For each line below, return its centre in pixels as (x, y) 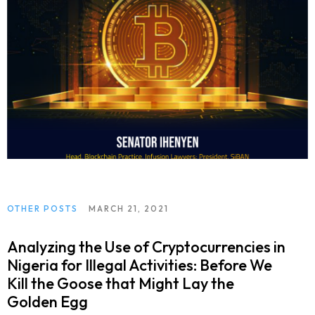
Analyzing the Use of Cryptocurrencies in (146, 247)
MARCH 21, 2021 (129, 209)
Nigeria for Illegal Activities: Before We (140, 265)
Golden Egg (47, 302)
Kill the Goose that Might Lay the (121, 284)
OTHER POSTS (43, 209)
